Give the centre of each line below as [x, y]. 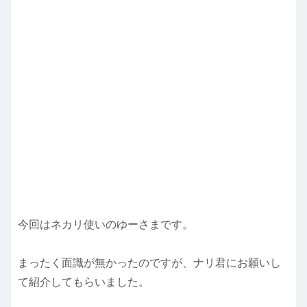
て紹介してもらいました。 [84, 282]
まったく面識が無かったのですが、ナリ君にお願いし [149, 263]
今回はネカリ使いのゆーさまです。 [106, 224]
